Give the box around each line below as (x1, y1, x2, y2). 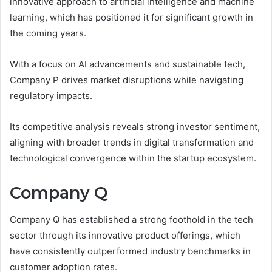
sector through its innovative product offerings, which (10, 229, 240, 242)
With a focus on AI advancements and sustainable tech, (10, 58, 245, 70)
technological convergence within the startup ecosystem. (10, 152, 256, 164)
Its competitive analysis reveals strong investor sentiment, (10, 120, 260, 132)
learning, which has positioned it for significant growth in (10, 11, 253, 23)
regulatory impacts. (10, 89, 92, 101)
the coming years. (10, 27, 86, 39)
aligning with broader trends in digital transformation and (10, 136, 254, 148)
